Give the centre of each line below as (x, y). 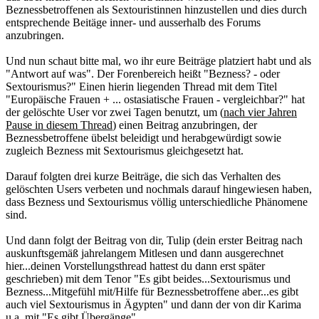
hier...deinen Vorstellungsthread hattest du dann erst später (135, 266)
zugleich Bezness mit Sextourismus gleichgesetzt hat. (125, 150)
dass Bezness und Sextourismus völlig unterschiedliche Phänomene (157, 202)
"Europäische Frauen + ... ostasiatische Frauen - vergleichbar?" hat (155, 99)
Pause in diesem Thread (59, 125)
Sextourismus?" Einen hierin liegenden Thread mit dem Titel (141, 86)
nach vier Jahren (260, 112)
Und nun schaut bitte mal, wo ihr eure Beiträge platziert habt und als (158, 61)
